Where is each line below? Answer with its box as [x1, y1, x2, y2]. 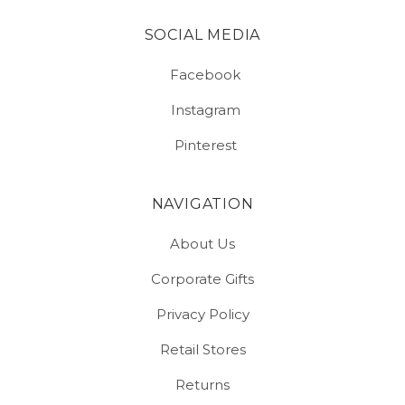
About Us [170, 235, 235, 253]
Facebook [170, 66, 240, 84]
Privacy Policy [155, 306, 250, 324]
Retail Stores [159, 341, 246, 359]
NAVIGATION [151, 195, 254, 213]
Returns [175, 376, 230, 394]
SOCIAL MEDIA [144, 26, 261, 44]
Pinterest [174, 137, 237, 155]
